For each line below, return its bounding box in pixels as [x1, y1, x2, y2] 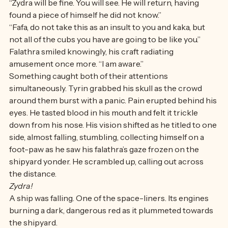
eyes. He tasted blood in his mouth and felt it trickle [9, 128, 199, 138]
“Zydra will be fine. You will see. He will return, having [9, 18, 201, 28]
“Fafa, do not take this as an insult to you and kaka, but [9, 42, 207, 52]
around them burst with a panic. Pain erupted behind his [9, 116, 218, 126]
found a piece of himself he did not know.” [9, 30, 161, 40]
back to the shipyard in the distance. [9, 6, 145, 16]
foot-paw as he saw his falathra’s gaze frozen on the [9, 164, 201, 175]
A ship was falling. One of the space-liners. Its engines [9, 213, 210, 223]
